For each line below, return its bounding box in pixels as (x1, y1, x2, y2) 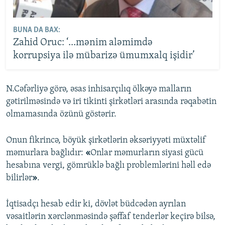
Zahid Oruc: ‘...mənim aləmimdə (13, 38, 153, 48)
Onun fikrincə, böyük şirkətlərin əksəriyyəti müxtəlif (6, 135, 206, 145)
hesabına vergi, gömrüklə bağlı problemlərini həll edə (6, 160, 211, 170)
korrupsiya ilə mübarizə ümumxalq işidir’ (13, 51, 195, 61)
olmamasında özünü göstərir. (6, 109, 117, 119)
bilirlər (6, 173, 32, 183)
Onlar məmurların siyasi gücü (90, 148, 203, 158)
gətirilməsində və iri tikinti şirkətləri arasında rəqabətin (6, 96, 216, 106)
